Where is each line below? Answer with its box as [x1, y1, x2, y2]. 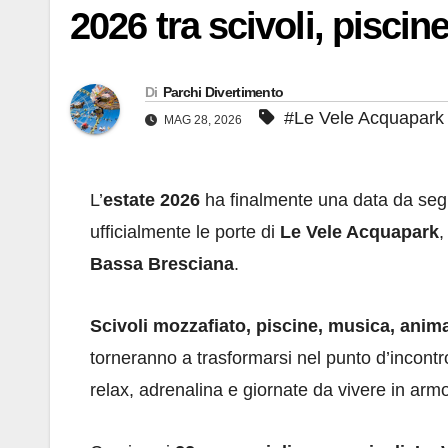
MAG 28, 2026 [161, 113, 245, 128]
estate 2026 [103, 190, 200, 211]
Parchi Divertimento [162, 84, 284, 101]
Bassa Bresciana [90, 254, 234, 275]
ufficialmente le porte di [90, 222, 280, 243]
